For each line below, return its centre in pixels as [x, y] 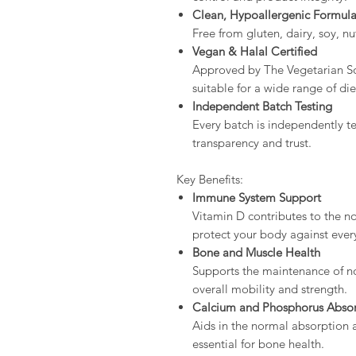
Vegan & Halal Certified [255, 52]
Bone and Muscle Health [256, 253]
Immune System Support [257, 198]
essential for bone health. [258, 344]
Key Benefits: [210, 180]
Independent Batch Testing [262, 106]
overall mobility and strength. [270, 289]
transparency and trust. [252, 143]
